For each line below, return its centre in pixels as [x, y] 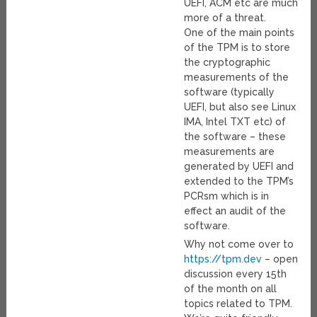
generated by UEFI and [239, 167]
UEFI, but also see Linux [240, 107]
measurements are [230, 152]
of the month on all [231, 289]
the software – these [235, 137]
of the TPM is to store [237, 48]
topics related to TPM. [238, 304]
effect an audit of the [235, 211]
